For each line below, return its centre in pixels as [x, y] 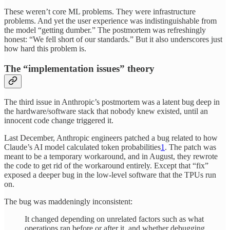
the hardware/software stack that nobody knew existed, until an [106, 111]
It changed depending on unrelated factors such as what [114, 219]
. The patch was [190, 147]
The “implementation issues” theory [79, 68]
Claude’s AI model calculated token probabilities [82, 147]
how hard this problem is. [45, 48]
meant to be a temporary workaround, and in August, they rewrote [111, 157]
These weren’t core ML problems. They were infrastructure [100, 11]
